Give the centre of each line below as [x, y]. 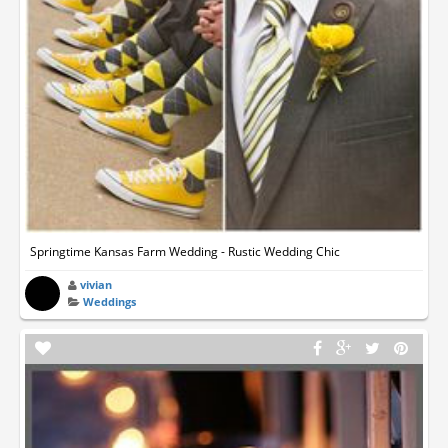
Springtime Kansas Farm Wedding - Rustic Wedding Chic [185, 252]
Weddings [110, 302]
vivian [96, 285]
